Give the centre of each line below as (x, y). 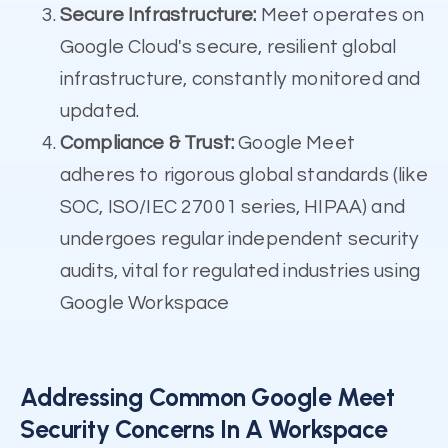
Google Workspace (145, 303)
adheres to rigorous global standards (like (244, 175)
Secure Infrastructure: (158, 15)
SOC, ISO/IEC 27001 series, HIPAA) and (232, 207)
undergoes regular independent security (240, 239)
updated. (100, 111)
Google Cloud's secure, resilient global (228, 47)
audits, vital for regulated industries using (240, 271)
